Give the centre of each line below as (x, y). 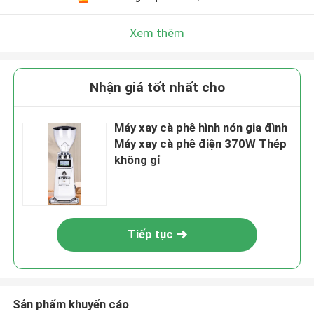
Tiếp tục (150, 234)
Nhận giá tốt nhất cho (157, 88)
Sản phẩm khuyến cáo (70, 304)
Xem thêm (157, 33)
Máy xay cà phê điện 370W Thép (201, 144)
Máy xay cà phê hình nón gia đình (201, 128)
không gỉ (138, 160)
